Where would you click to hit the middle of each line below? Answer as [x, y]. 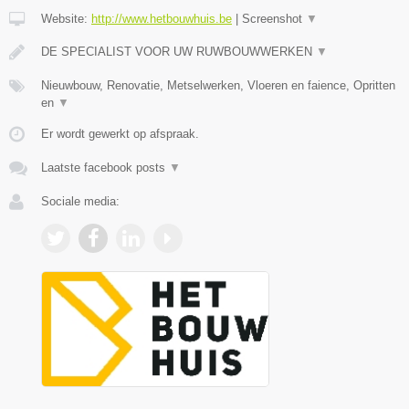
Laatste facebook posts [105, 167]
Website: [66, 18]
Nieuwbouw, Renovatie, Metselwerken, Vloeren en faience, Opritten [218, 85]
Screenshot [274, 18]
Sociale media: [80, 201]
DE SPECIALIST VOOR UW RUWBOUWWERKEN [178, 51]
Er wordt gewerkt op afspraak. [120, 133]
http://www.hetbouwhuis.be [162, 18]
